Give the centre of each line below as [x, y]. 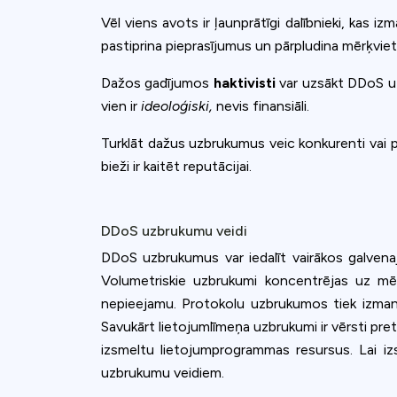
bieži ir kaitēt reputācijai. [176, 166]
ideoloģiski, [177, 105]
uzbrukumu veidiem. [163, 372]
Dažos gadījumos [157, 82]
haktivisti [244, 82]
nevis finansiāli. [261, 105]
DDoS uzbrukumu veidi [174, 230]
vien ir [121, 105]
